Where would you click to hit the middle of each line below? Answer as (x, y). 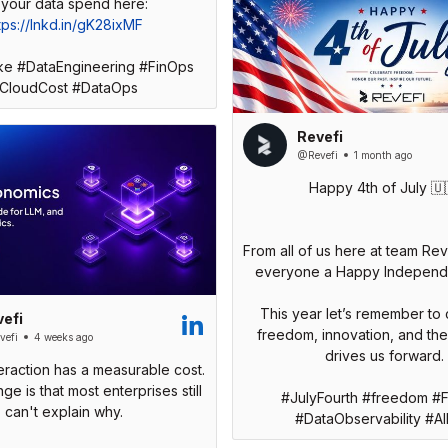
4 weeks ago (63, 337)
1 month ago (382, 155)
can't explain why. (64, 411)
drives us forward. (384, 355)
